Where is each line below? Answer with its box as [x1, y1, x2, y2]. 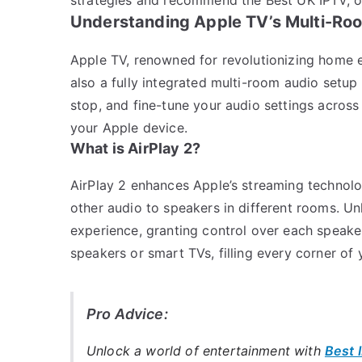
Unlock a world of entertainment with [86, 342, 325, 359]
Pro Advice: [86, 305, 168, 322]
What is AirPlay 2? [70, 139, 200, 157]
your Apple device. [70, 119, 187, 136]
